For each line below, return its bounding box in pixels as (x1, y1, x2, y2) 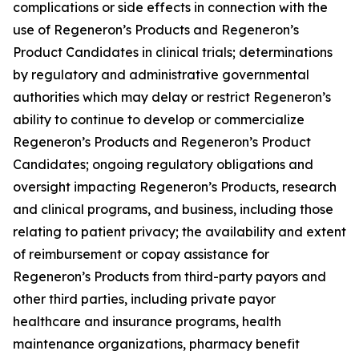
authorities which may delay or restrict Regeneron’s (13, 89, 331, 105)
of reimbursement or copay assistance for (13, 246, 269, 262)
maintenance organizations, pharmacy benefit (13, 336, 300, 352)
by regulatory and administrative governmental (13, 67, 309, 83)
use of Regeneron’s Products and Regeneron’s (13, 22, 299, 38)
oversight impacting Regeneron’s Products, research (13, 179, 337, 195)
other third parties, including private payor (13, 291, 276, 307)
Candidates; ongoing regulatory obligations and (13, 156, 313, 172)
